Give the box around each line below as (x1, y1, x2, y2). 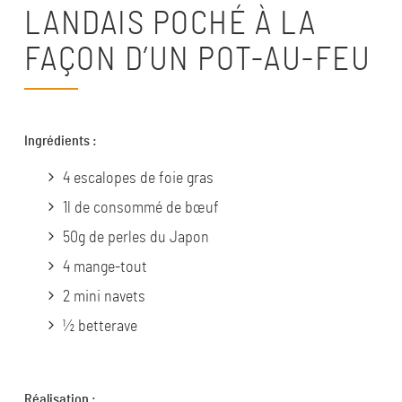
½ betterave (62, 318, 137, 335)
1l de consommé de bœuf (62, 199, 219, 216)
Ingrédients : (23, 134, 100, 148)
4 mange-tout (62, 258, 147, 275)
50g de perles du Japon (62, 229, 209, 246)
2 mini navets (62, 288, 145, 305)
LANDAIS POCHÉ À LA (23, 8, 317, 40)
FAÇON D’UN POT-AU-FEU (23, 44, 371, 76)
